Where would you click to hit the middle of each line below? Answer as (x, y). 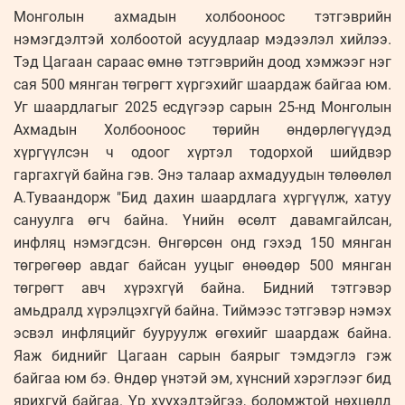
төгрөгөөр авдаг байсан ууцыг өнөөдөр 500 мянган (202, 266)
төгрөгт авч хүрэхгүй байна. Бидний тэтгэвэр (202, 288)
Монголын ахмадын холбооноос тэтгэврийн (202, 17)
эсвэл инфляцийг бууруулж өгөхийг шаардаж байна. (202, 334)
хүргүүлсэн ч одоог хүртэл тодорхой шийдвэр (202, 153)
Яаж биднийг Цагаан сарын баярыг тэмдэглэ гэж (202, 356)
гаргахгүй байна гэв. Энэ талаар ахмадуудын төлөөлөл (202, 175)
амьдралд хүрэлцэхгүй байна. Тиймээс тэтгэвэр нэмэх (202, 311)
